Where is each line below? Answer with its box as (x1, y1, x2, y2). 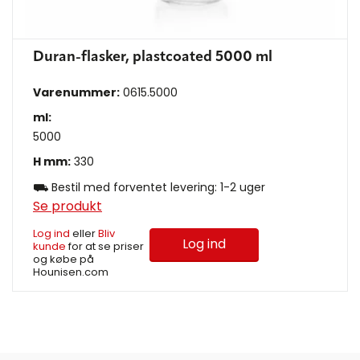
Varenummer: (33, 84, 120, 101)
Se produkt (33, 197, 102, 216)
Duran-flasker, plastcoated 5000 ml (33, 50, 272, 65)
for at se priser (66, 239, 144, 255)
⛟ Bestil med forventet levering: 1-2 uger (33, 179, 265, 196)
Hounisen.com (33, 264, 108, 280)
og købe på (33, 252, 94, 268)
